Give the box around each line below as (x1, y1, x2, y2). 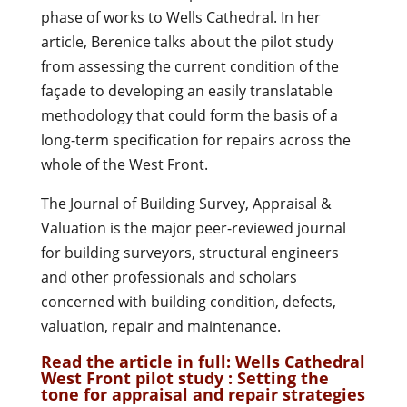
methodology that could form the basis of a (40, 104, 338, 125)
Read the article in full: (40, 350, 235, 372)
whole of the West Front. (40, 154, 208, 174)
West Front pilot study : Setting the (40, 366, 329, 389)
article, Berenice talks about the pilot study (40, 31, 333, 52)
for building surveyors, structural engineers (40, 242, 339, 263)
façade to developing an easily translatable (40, 80, 333, 101)
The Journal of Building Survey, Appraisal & (40, 193, 332, 213)
